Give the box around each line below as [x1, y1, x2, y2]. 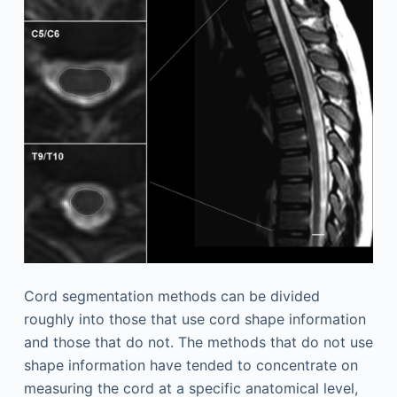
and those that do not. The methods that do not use [23, 333, 373, 352]
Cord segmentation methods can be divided [23, 287, 320, 306]
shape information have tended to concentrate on [23, 356, 358, 375]
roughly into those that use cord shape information [23, 310, 366, 329]
